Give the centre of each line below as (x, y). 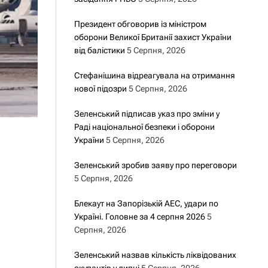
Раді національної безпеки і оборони (144, 127)
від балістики (99, 50)
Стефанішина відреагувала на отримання (154, 75)
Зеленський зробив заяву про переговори (155, 165)
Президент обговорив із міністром (140, 24)
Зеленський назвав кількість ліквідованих (155, 255)
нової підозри (100, 89)
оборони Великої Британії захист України (153, 37)
